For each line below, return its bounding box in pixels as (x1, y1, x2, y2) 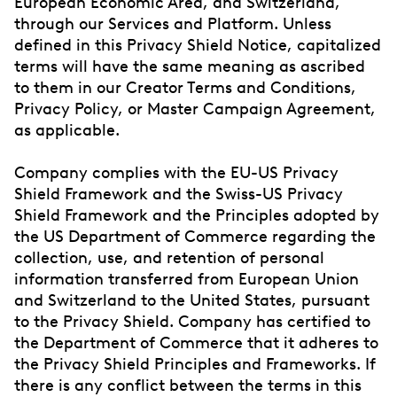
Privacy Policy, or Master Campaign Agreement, (14, 99, 376, 118)
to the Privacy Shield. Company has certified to (14, 312, 370, 331)
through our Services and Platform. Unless (14, 14, 331, 33)
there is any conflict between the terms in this (14, 376, 362, 394)
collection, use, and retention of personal (14, 248, 324, 267)
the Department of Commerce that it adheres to (14, 333, 378, 352)
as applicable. (14, 121, 120, 139)
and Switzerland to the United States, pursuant (14, 291, 370, 309)
